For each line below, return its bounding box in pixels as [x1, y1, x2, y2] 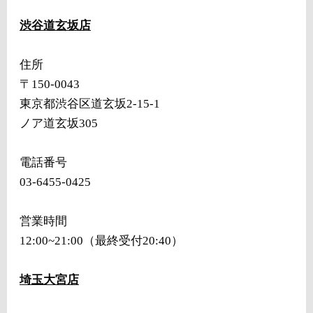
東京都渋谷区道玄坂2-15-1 [20, 97, 160, 110]
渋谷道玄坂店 [20, 19, 91, 32]
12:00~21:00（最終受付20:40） [20, 234, 183, 247]
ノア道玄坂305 [20, 117, 98, 130]
